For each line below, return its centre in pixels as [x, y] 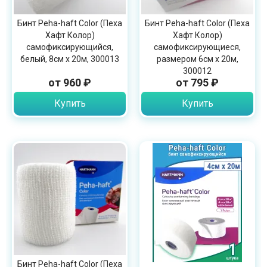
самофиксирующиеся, [197, 47]
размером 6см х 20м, [197, 59]
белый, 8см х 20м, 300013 [70, 59]
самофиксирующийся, [70, 47]
